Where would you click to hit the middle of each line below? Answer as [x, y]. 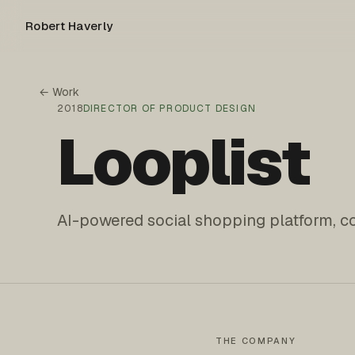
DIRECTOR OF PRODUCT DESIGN [170, 109]
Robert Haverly [69, 26]
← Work [59, 92]
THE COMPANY [256, 341]
